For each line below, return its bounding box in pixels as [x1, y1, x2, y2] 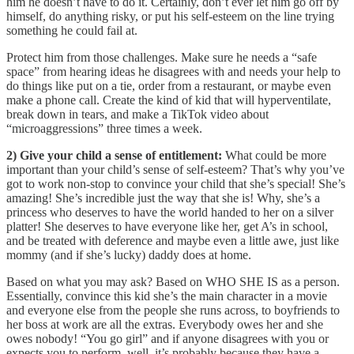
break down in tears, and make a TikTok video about [6, 107, 269, 121]
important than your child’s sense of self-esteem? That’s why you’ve [6, 162, 345, 176]
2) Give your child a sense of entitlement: [6, 148, 222, 162]
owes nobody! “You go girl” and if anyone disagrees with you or [6, 331, 329, 345]
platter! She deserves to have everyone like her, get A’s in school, [6, 219, 328, 233]
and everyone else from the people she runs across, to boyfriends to [6, 303, 340, 317]
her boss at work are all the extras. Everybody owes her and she [6, 317, 323, 331]
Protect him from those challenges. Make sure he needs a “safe [6, 50, 317, 64]
